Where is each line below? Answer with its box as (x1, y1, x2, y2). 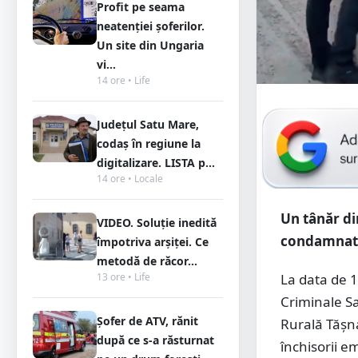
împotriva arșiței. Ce (97, 234, 209, 249)
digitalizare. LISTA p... (97, 155, 215, 170)
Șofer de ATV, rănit (97, 313, 198, 328)
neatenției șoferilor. (97, 18, 205, 34)
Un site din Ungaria (97, 38, 204, 53)
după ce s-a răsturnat (97, 332, 214, 348)
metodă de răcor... (97, 253, 197, 268)
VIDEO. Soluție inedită (97, 215, 217, 230)
